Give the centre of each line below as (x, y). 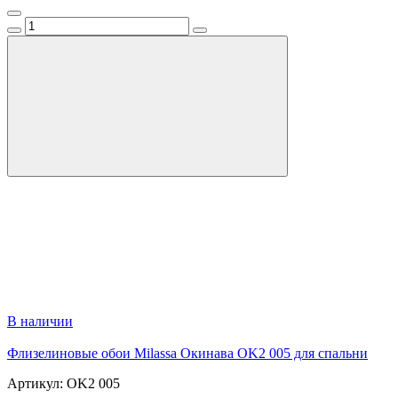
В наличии (40, 322)
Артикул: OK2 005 (64, 384)
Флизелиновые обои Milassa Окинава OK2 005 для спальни (187, 354)
